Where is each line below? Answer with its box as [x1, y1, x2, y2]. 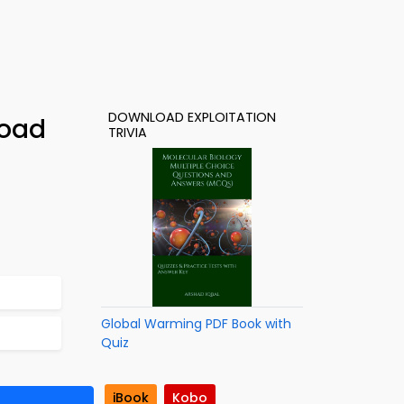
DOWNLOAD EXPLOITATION [108, 108, 276, 126]
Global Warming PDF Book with [101, 315, 291, 333]
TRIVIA [108, 124, 147, 142]
